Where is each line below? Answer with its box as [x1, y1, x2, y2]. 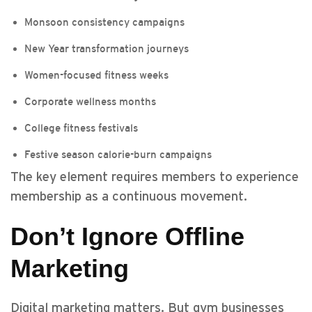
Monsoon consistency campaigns [24, 16, 185, 28]
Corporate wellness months [24, 95, 156, 107]
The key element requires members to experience [10, 171, 299, 184]
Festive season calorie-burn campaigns [24, 148, 212, 160]
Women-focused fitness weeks [24, 69, 169, 81]
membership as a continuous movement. [10, 190, 247, 203]
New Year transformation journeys [24, 42, 189, 54]
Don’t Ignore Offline [10, 222, 244, 251]
